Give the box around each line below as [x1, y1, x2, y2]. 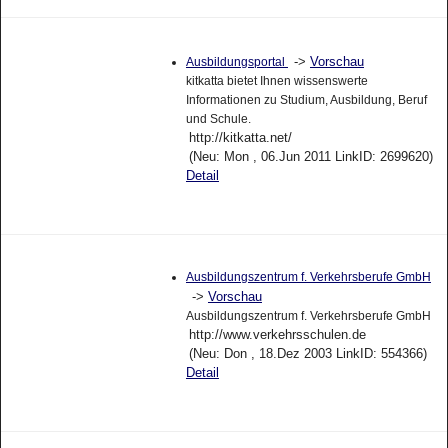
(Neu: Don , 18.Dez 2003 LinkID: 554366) [188, 353, 427, 369]
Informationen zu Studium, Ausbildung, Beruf [185, 100, 427, 115]
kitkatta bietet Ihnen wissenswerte [185, 81, 368, 96]
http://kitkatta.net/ [188, 137, 292, 153]
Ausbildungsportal [185, 62, 288, 77]
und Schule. [185, 119, 251, 134]
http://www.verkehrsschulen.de [188, 334, 366, 350]
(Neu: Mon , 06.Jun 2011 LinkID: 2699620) [188, 156, 433, 172]
